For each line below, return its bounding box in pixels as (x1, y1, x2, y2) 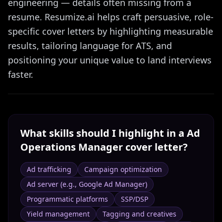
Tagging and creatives (103, 209, 176, 219)
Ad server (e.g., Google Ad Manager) (27, 179, 147, 189)
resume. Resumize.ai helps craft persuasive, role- (8, 11, 214, 23)
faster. (8, 68, 33, 80)
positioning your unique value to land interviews (8, 54, 212, 66)
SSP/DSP (121, 194, 148, 204)
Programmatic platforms (27, 194, 108, 204)
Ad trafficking (27, 165, 71, 174)
